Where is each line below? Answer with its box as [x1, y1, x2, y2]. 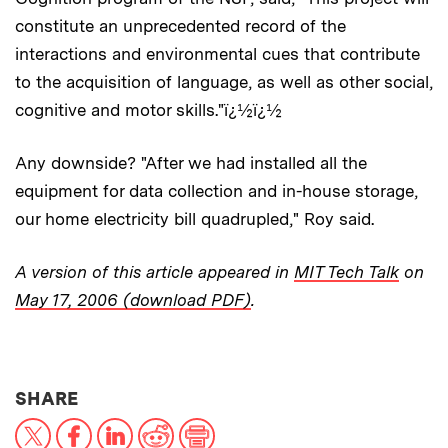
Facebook [91, 415, 167, 436]
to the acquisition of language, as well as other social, [15, 71, 433, 92]
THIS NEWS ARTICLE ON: [77, 386, 307, 408]
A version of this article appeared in [15, 261, 294, 282]
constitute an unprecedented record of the [15, 15, 346, 36]
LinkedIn [132, 415, 198, 436]
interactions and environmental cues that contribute [15, 43, 420, 64]
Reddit [173, 415, 223, 436]
